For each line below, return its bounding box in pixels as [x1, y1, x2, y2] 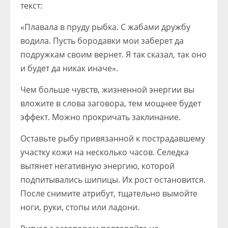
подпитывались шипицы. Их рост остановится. [20, 174, 206, 185]
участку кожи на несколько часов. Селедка [20, 147, 189, 158]
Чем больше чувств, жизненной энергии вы [20, 84, 194, 95]
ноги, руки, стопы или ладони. [20, 202, 139, 213]
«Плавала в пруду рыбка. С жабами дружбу [20, 21, 190, 33]
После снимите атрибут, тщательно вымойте [20, 188, 197, 199]
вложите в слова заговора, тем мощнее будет [20, 98, 201, 109]
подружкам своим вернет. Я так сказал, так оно [20, 49, 207, 60]
